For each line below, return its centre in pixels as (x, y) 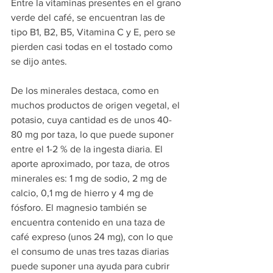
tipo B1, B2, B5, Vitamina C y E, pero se (94, 32)
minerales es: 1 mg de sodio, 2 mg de (90, 179)
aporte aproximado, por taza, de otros (91, 164)
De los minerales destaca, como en (86, 91)
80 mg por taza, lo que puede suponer (94, 135)
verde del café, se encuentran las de (89, 18)
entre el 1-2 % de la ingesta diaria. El (88, 149)
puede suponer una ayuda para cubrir (91, 266)
